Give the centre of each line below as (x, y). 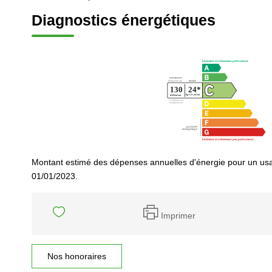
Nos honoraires (77, 256)
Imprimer (178, 215)
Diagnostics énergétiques (124, 20)
